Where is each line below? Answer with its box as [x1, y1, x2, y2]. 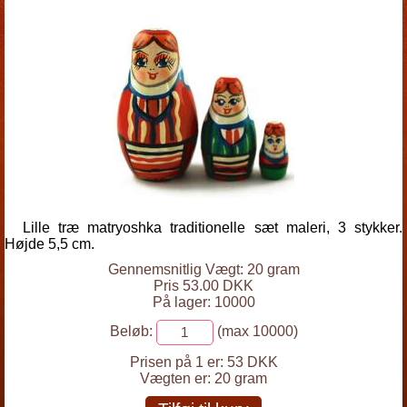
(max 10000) [213, 323, 298, 340]
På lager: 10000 [152, 294, 255, 310]
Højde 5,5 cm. [5, 236, 94, 252]
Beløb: [109, 323, 153, 340]
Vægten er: [140, 371, 214, 386]
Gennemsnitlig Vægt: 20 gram [107, 262, 300, 277]
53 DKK [226, 354, 278, 370]
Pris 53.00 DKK [154, 278, 253, 293]
